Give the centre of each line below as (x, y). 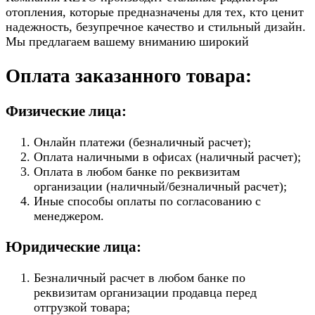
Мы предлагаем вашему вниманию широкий (127, 42)
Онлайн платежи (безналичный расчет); (142, 142)
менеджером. (69, 216)
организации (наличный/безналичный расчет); (160, 187)
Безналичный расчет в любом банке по (140, 278)
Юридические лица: (73, 247)
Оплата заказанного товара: (129, 76)
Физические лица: (66, 111)
